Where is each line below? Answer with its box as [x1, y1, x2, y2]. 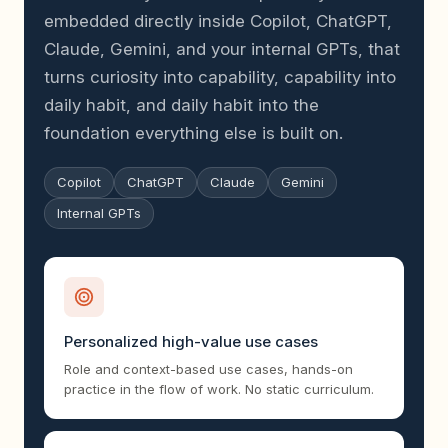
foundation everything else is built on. [44, 122, 343, 143]
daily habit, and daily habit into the [44, 94, 319, 115]
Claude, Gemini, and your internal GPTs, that [44, 38, 400, 59]
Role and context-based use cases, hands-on [64, 360, 353, 377]
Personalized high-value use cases [64, 331, 318, 351]
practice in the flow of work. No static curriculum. [64, 380, 374, 397]
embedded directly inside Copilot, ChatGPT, [44, 10, 392, 31]
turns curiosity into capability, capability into [44, 66, 396, 87]
